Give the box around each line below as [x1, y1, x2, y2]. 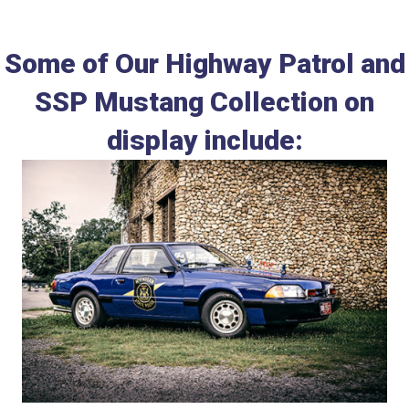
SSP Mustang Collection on [35, 86, 374, 118]
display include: [106, 124, 303, 156]
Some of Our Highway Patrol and [4, 47, 405, 79]
